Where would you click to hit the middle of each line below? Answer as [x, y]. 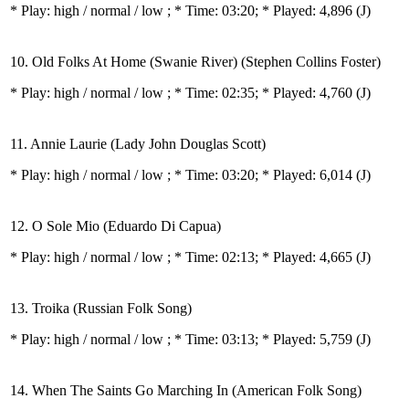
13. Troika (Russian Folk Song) [101, 308]
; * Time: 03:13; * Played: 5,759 [262, 339]
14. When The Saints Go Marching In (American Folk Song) [186, 390]
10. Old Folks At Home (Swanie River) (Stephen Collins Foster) [195, 62]
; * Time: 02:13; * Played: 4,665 [262, 257]
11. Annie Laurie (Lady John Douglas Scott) [138, 144]
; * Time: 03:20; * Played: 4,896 [262, 10]
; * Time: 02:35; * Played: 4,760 [262, 93]
